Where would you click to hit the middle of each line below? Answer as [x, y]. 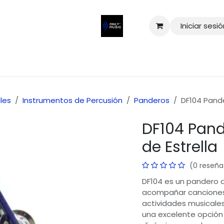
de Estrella [180, 147]
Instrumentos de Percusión [72, 100]
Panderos [152, 100]
